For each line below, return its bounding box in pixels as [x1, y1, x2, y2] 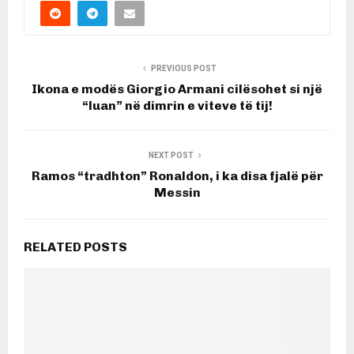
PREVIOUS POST [150, 63, 217, 73]
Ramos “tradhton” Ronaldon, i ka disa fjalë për [31, 168, 323, 183]
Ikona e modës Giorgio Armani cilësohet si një [32, 81, 322, 96]
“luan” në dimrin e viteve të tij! [81, 97, 273, 113]
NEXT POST [148, 150, 194, 160]
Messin [153, 184, 201, 200]
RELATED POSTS [24, 239, 127, 254]
